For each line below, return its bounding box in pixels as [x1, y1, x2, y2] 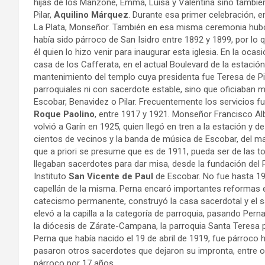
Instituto [34, 170, 69, 182]
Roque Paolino [34, 108, 95, 119]
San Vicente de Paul [69, 170, 153, 182]
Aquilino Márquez [54, 9, 128, 20]
